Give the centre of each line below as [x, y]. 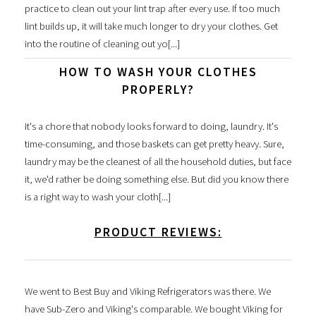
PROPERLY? [158, 90]
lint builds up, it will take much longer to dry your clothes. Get [151, 26]
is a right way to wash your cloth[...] [98, 196]
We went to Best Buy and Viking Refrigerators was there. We [148, 292]
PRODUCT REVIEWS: [158, 232]
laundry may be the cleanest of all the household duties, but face [158, 161]
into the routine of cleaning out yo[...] [102, 43]
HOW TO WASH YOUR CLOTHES [158, 72]
